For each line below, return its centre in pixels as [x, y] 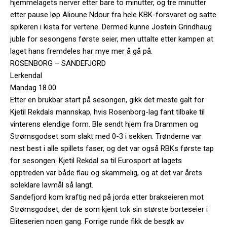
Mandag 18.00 [33, 87]
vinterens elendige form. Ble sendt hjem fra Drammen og [104, 124]
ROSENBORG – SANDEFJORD [58, 63]
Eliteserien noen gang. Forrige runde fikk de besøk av [97, 221]
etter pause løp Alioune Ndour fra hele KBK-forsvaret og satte [113, 14]
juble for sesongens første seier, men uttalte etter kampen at [112, 39]
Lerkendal [26, 75]
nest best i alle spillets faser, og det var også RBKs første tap [112, 148]
